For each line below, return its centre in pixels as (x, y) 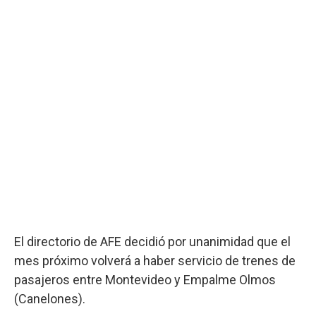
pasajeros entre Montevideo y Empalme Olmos (145, 279)
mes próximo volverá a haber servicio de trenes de (155, 260)
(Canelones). (50, 298)
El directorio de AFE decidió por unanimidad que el (152, 241)
